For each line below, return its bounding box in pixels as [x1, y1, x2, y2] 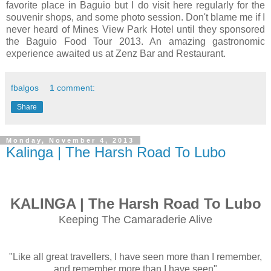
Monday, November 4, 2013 [6, 137, 134, 145]
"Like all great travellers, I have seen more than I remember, [9, 252, 262, 262]
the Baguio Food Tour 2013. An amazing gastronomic [6, 36, 265, 47]
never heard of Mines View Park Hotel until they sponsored [6, 24, 265, 35]
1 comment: [50, 83, 96, 93]
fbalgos [11, 83, 39, 93]
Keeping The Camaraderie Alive [59, 214, 212, 226]
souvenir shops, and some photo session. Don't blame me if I [6, 12, 265, 23]
